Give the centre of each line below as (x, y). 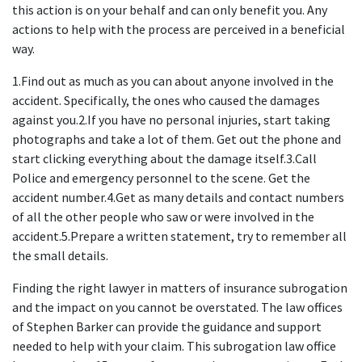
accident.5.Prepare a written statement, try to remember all (179, 236)
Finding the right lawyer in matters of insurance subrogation (180, 288)
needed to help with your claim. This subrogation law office (174, 346)
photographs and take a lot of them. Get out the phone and (177, 139)
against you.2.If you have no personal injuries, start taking (171, 120)
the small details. (60, 255)
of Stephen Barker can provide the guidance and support (167, 326)
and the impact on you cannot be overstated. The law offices (177, 307)
